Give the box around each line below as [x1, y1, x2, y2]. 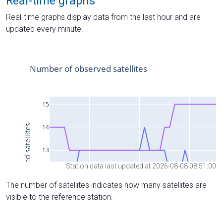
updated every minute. [6, 24, 83, 34]
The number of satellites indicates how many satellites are [6, 180, 207, 190]
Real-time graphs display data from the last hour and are [6, 12, 201, 22]
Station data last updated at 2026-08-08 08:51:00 [66, 162, 216, 170]
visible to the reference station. [6, 192, 113, 202]
